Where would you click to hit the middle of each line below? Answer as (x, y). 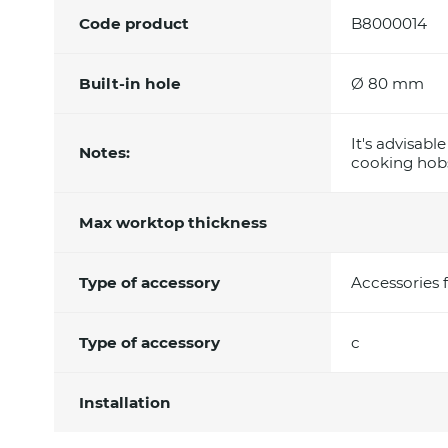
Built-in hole (129, 83)
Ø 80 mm (387, 83)
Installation (124, 402)
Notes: (104, 153)
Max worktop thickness (172, 222)
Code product (133, 23)
